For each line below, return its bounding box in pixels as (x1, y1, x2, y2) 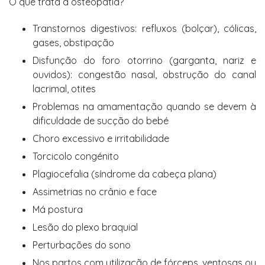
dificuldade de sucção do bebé (33, 115, 169, 127)
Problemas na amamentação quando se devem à (33, 101, 256, 112)
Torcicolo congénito (33, 150, 119, 162)
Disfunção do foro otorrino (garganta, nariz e (33, 54, 256, 66)
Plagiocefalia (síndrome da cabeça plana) (33, 168, 216, 180)
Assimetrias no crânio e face (33, 186, 157, 198)
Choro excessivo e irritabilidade (33, 132, 169, 144)
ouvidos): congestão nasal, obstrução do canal (33, 69, 256, 80)
